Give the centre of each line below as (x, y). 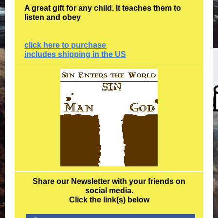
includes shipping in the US (75, 54)
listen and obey (53, 17)
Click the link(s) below (109, 200)
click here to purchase (65, 45)
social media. (109, 191)
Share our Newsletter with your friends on (109, 181)
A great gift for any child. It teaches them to (103, 8)
